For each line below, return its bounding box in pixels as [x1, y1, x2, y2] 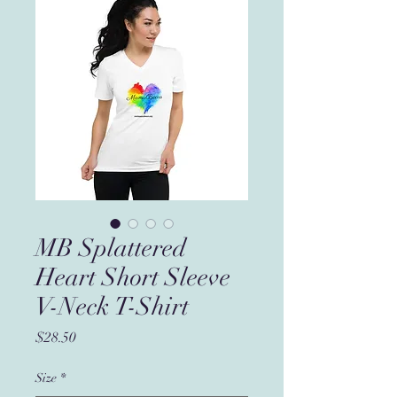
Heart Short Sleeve [35, 262, 230, 292]
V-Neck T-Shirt [35, 292, 189, 322]
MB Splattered [35, 233, 186, 263]
